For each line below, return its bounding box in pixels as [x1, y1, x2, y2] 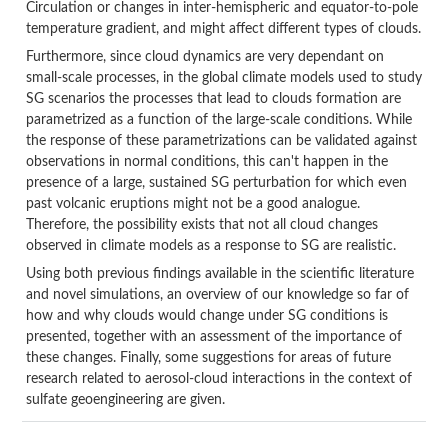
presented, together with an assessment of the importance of [25, 329, 402, 344]
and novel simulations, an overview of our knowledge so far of [25, 287, 409, 302]
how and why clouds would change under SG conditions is [25, 308, 388, 323]
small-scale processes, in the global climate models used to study [25, 70, 422, 85]
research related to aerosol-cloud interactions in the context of [25, 371, 412, 386]
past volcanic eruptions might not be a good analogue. [25, 196, 360, 211]
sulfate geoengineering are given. [25, 392, 225, 407]
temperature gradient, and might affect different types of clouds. [25, 21, 421, 36]
